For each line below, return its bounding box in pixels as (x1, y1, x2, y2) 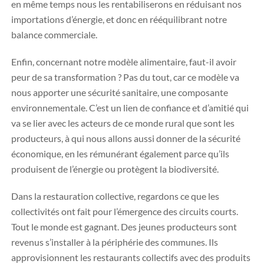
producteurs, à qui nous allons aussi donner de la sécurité (11, 133, 240, 144)
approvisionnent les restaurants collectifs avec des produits (11, 252, 250, 263)
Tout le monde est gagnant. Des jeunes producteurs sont (11, 221, 237, 232)
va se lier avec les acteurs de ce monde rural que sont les (11, 117, 235, 128)
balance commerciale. (11, 29, 97, 40)
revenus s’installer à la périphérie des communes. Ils (11, 236, 218, 247)
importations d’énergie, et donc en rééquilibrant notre (11, 14, 227, 25)
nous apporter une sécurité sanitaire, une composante (11, 87, 228, 98)
